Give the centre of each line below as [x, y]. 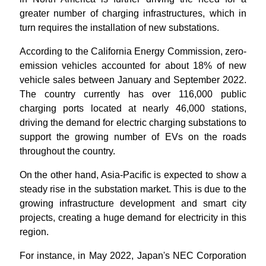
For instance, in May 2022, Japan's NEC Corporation [133, 256]
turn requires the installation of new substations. [120, 28]
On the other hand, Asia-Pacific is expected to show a [133, 175]
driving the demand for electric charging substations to [133, 123]
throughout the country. [67, 151]
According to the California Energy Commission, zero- [133, 51]
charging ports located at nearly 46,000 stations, [133, 108]
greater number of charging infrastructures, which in [133, 13]
